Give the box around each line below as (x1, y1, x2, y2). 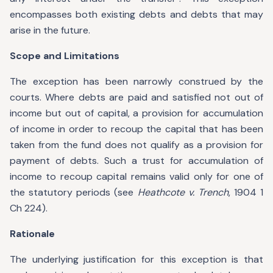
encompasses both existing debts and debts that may (10, 8, 263, 21)
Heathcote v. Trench (137, 186, 229, 199)
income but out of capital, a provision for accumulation (10, 107, 263, 119)
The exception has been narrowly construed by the (10, 75, 263, 88)
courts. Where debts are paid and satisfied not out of (10, 91, 263, 104)
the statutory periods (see (10, 186, 138, 199)
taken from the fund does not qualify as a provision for (10, 138, 263, 151)
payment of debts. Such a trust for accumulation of (10, 154, 263, 167)
